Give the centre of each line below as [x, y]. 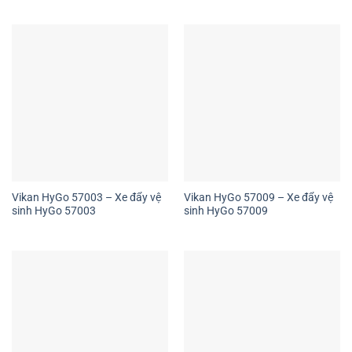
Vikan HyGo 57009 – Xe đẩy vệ [258, 198]
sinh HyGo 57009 [225, 211]
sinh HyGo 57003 [53, 211]
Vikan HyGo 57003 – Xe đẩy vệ [86, 198]
